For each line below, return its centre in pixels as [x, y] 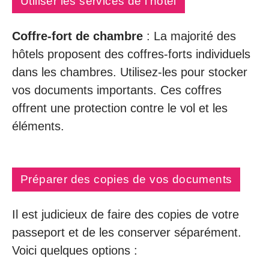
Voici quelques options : [75, 250]
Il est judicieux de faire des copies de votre [125, 214]
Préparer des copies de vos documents [126, 179]
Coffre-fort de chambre [77, 36]
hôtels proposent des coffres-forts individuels [131, 54]
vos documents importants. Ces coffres [117, 90]
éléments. [38, 126]
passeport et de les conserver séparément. [127, 232]
